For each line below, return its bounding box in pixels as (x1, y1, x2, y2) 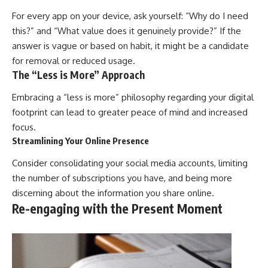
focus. (12, 121, 36, 133)
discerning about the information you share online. (12, 187, 214, 199)
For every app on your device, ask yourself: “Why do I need (12, 10, 248, 22)
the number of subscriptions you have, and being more (12, 172, 232, 184)
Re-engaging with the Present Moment (12, 200, 223, 217)
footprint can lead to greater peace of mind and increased (12, 106, 248, 118)
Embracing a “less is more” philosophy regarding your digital (12, 92, 254, 103)
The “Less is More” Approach (12, 68, 145, 81)
